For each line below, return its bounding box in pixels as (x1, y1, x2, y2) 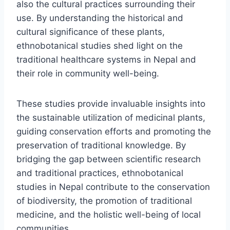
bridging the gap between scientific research (16, 154, 201, 164)
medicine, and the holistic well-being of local (16, 209, 201, 220)
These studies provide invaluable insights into (16, 98, 205, 109)
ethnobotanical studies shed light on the (16, 40, 183, 51)
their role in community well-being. (16, 68, 159, 79)
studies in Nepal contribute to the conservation (16, 181, 210, 192)
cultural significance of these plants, (16, 26, 165, 37)
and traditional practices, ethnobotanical (16, 167, 183, 178)
